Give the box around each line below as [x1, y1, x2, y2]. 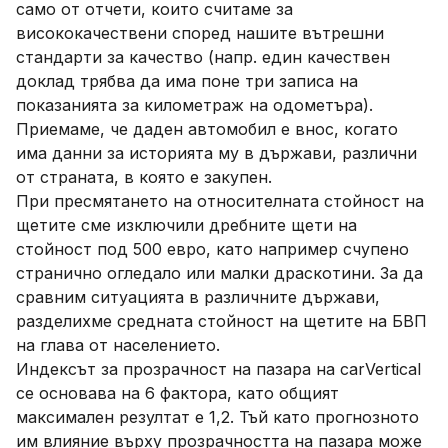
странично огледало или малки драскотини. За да [16, 263, 423, 283]
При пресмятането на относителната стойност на [16, 191, 424, 211]
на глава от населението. [16, 335, 220, 355]
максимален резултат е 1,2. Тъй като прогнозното [16, 407, 419, 427]
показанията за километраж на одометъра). [16, 95, 373, 115]
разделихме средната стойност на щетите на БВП [16, 311, 427, 331]
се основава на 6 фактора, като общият [16, 383, 339, 403]
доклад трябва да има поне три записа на [16, 71, 358, 91]
